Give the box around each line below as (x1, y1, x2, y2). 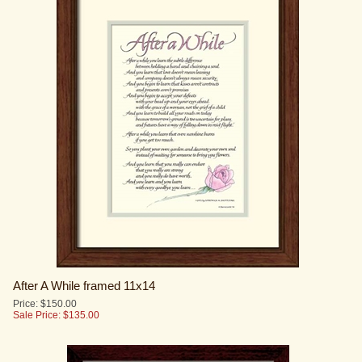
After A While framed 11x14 (13, 253, 155, 267)
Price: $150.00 (13, 273, 77, 284)
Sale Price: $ (13, 284, 69, 296)
